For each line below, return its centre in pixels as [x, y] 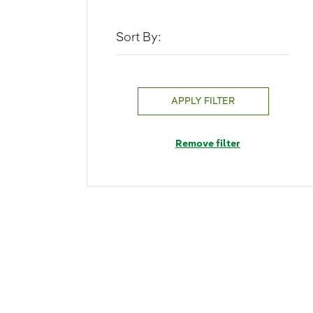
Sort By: [138, 38]
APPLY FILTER [203, 101]
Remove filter [208, 144]
